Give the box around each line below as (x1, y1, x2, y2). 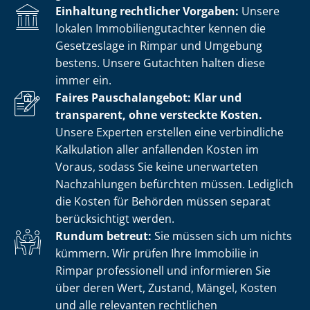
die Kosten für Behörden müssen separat (55, 193, 271, 209)
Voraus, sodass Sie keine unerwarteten (55, 158, 258, 174)
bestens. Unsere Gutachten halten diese (55, 55, 265, 71)
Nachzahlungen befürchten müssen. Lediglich (55, 176, 293, 192)
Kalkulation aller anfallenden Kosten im (55, 141, 259, 157)
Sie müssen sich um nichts (152, 228, 292, 244)
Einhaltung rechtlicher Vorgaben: (55, 3, 239, 19)
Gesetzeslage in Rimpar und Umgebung (55, 37, 262, 53)
